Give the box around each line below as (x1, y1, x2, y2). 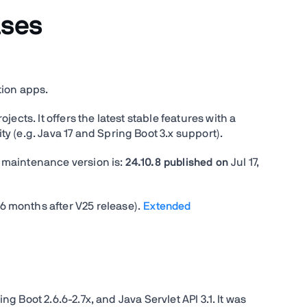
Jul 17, (231, 157, 260, 168)
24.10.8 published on (125, 157, 232, 168)
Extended (143, 201, 191, 212)
